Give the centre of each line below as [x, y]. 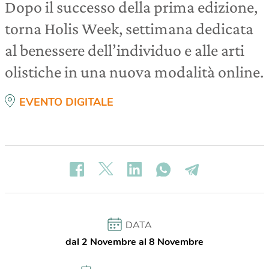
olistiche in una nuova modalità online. [134, 72]
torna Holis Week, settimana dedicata [129, 29]
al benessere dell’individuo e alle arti [125, 50]
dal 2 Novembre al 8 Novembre [134, 242]
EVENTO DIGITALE [66, 102]
